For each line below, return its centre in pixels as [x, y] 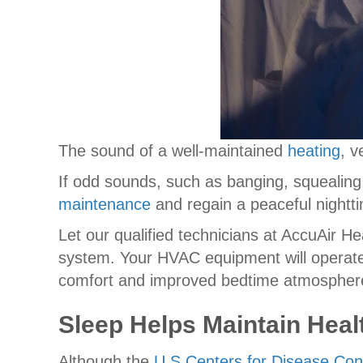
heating [314, 150]
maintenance [105, 204]
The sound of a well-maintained [173, 150]
